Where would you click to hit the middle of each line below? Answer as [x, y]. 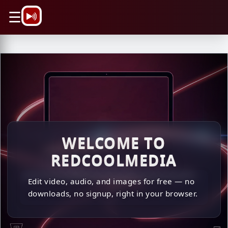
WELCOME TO [114, 143]
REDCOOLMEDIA [114, 160]
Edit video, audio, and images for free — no [111, 181]
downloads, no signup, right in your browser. [113, 194]
